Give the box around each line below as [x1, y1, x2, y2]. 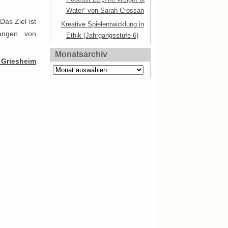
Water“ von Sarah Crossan [66, 7, 144, 14]
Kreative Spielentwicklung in [61, 20, 144, 28]
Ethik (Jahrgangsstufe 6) [66, 32, 138, 39]
